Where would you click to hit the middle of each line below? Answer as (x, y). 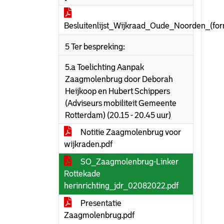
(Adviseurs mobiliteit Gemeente (121, 103)
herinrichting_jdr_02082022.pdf (121, 186)
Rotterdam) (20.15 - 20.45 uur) (118, 115)
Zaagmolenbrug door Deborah (119, 79)
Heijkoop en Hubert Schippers (117, 91)
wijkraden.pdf (88, 144)
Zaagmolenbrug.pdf (99, 215)
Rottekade (82, 174)
